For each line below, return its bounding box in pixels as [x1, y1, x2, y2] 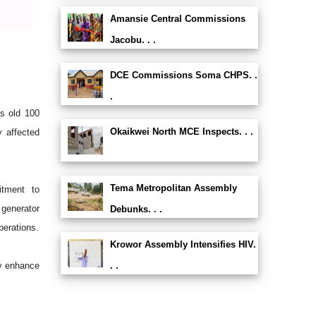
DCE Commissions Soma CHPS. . [109, 70, 257, 80]
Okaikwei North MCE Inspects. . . [109, 126, 253, 137]
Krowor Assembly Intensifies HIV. [109, 239, 256, 250]
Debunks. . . [109, 204, 162, 214]
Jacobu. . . [109, 35, 156, 45]
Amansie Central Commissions [109, 13, 245, 24]
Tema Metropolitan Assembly [109, 183, 237, 193]
